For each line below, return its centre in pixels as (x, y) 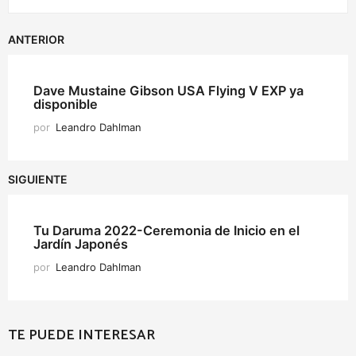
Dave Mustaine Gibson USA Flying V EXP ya (168, 91)
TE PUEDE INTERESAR (81, 336)
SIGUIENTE (38, 180)
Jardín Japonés (81, 244)
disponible (66, 104)
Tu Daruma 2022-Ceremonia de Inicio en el (166, 231)
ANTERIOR (36, 40)
